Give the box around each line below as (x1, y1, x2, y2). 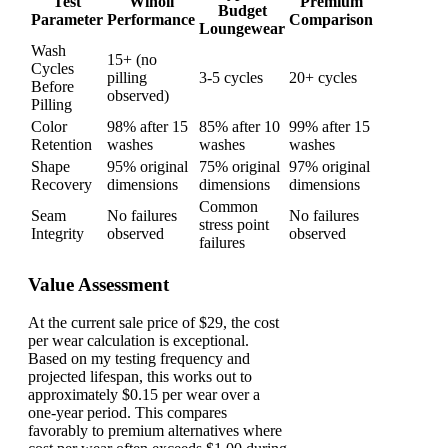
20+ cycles (289, 68, 357, 86)
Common (199, 197, 258, 215)
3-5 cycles (199, 68, 263, 86)
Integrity (31, 224, 84, 242)
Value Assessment (28, 273, 169, 295)
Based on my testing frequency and (28, 350, 250, 368)
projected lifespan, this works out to (28, 368, 252, 386)
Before (31, 77, 74, 95)
